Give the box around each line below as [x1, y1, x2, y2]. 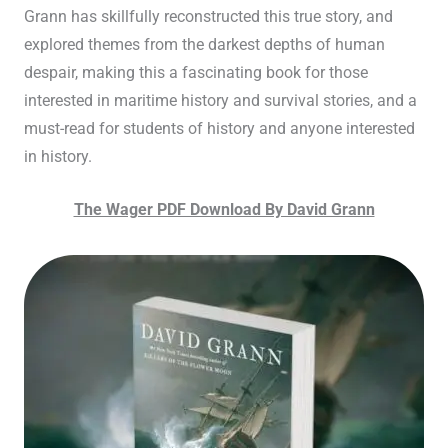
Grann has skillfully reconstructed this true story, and [23, 8, 393, 27]
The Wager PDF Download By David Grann [73, 200, 375, 219]
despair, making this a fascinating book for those [23, 64, 368, 83]
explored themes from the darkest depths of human [23, 36, 385, 55]
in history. [23, 148, 92, 167]
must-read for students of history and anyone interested [23, 120, 415, 139]
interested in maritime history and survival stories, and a [23, 92, 417, 111]
